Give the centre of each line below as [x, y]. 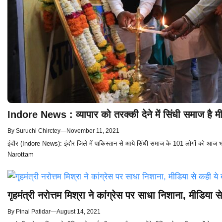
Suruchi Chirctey [38, 131]
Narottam [21, 155]
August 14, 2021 [79, 212]
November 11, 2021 [93, 131]
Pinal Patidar [33, 212]
